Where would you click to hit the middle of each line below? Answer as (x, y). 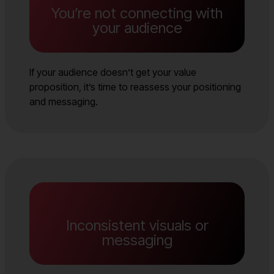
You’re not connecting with (137, 13)
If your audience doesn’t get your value (113, 72)
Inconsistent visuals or (137, 226)
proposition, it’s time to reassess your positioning (135, 87)
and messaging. (64, 101)
